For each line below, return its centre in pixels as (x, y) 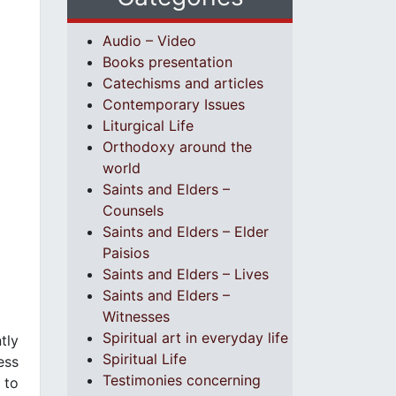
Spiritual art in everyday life (195, 338)
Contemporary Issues (174, 104)
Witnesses (136, 316)
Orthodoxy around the (177, 147)
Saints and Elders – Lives (186, 274)
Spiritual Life (145, 359)
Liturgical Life (148, 126)
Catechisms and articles (183, 83)
